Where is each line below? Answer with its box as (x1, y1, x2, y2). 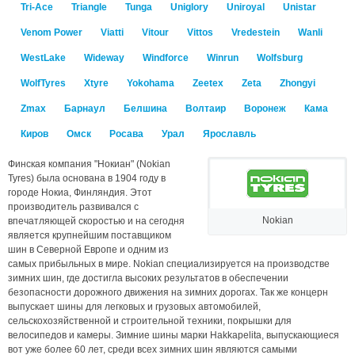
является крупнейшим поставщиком (8, 230, 171, 241)
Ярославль (203, 128, 256, 139)
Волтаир (185, 103, 226, 114)
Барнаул (64, 103, 105, 114)
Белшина (124, 103, 167, 114)
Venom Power (21, 27, 82, 38)
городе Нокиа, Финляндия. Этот (8, 187, 152, 198)
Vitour (142, 27, 169, 38)
